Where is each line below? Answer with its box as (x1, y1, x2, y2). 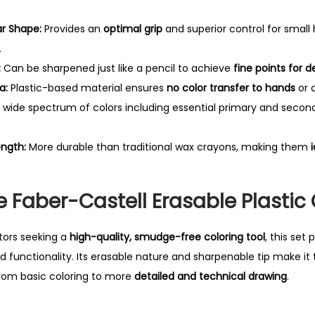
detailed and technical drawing (134, 269, 287, 283)
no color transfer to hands (167, 81, 295, 95)
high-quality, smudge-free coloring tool (70, 230, 265, 244)
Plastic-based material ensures (8, 81, 167, 95)
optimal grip (103, 22, 162, 36)
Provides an (41, 22, 103, 36)
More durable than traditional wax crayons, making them (26, 140, 311, 154)
